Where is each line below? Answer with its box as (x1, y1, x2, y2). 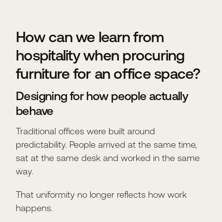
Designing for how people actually (16, 89, 188, 103)
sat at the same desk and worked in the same (16, 152, 200, 163)
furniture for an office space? (16, 64, 201, 82)
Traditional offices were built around (16, 125, 155, 136)
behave (16, 104, 54, 117)
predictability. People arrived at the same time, (16, 139, 197, 150)
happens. (16, 202, 53, 213)
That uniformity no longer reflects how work (16, 189, 187, 200)
